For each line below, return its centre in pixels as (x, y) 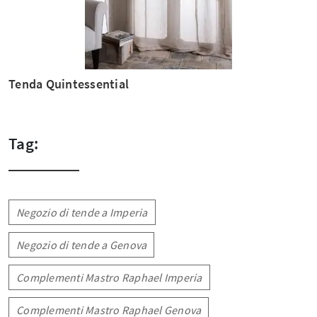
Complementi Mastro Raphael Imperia (109, 278)
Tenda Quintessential (69, 84)
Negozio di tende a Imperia (82, 213)
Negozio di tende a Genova (82, 245)
